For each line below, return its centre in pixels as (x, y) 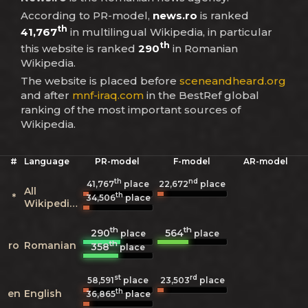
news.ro (175, 15)
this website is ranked (79, 48)
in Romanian (204, 48)
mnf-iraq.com (108, 95)
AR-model (266, 161)
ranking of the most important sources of (131, 109)
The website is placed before (100, 80)
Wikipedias (74, 203)
